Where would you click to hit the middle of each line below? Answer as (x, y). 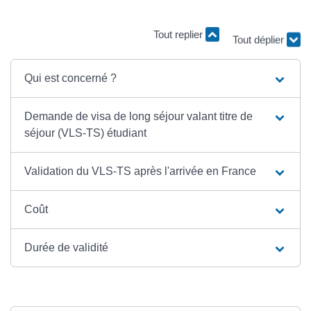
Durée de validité (67, 248)
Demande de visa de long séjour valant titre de (139, 117)
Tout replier (179, 35)
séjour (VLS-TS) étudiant (86, 133)
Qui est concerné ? (71, 78)
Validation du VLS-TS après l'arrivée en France (141, 171)
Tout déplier (260, 41)
